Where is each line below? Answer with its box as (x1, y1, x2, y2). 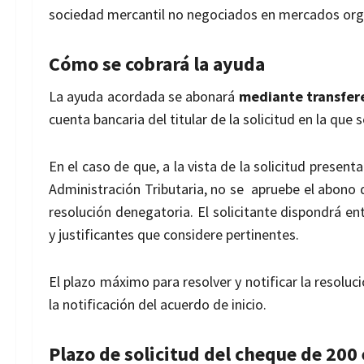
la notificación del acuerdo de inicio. (49, 295, 266, 314)
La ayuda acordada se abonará (49, 87, 239, 106)
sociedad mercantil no (49, 5, 187, 24)
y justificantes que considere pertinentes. (49, 225, 299, 245)
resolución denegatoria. (49, 202, 197, 222)
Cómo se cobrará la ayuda (49, 51, 265, 77)
